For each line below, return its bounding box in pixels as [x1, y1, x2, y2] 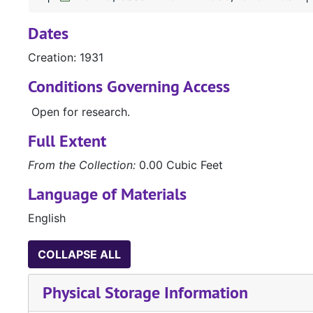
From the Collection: [28, 158, 136, 173]
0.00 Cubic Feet [136, 158, 223, 173]
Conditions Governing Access [28, 75, 230, 98]
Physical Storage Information [43, 282, 248, 304]
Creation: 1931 [28, 50, 103, 65]
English [28, 211, 66, 226]
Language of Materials [28, 183, 187, 205]
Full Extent [28, 130, 106, 152]
